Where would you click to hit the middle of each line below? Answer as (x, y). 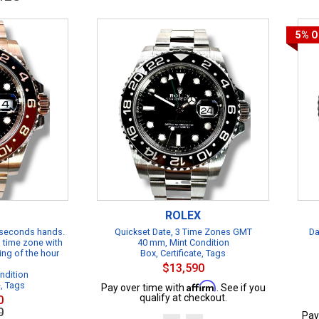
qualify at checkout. (183, 298)
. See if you (241, 288)
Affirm (201, 286)
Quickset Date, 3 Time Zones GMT (183, 232)
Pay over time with (143, 288)
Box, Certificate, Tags (183, 253)
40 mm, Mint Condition (183, 242)
